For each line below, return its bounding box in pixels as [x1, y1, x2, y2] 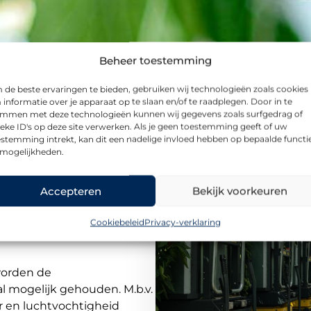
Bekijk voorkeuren [192, 184, 287, 197]
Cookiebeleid [90, 217, 144, 228]
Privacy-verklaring [144, 217, 221, 228]
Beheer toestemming [99, 53, 212, 67]
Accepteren [40, 184, 102, 197]
